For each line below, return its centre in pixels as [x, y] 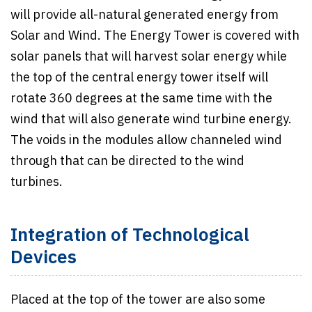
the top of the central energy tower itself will [139, 78]
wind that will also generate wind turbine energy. [151, 119]
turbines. [38, 182]
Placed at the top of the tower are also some [138, 300]
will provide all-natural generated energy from [145, 15]
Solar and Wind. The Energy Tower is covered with [155, 36]
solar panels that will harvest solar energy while [149, 57]
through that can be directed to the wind [127, 161]
